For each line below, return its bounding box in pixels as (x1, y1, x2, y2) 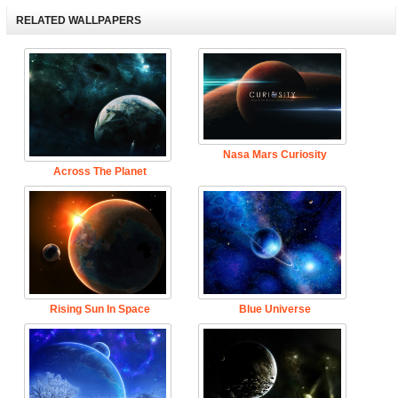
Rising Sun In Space (49, 303, 150, 316)
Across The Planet (52, 165, 147, 179)
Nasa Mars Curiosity (222, 147, 327, 161)
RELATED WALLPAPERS (15, 14, 141, 28)
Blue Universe (238, 303, 311, 316)
